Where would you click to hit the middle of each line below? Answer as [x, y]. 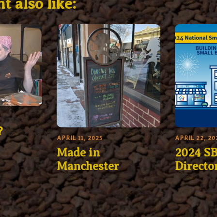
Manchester [88, 166]
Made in [78, 153]
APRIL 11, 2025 [80, 138]
